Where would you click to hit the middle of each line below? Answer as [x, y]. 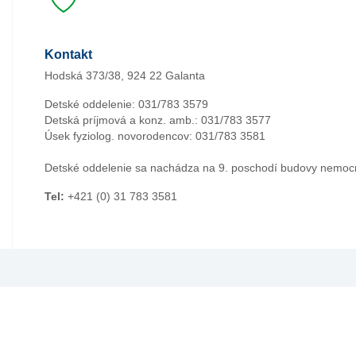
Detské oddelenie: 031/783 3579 [127, 104]
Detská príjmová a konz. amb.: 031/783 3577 [158, 120]
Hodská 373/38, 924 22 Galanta [125, 75]
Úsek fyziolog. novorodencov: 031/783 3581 [155, 136]
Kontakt [69, 54]
